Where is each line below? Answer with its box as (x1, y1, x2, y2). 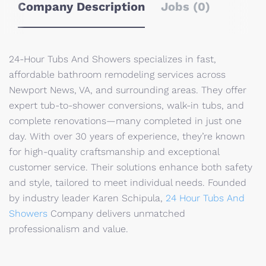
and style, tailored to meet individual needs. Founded (9, 177, 246, 188)
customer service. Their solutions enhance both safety (9, 161, 252, 173)
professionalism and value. (9, 223, 131, 235)
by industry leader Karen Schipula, (9, 192, 166, 204)
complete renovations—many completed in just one (9, 115, 242, 126)
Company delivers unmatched (47, 208, 185, 219)
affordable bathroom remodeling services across (9, 69, 226, 80)
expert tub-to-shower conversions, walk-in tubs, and (9, 100, 244, 111)
